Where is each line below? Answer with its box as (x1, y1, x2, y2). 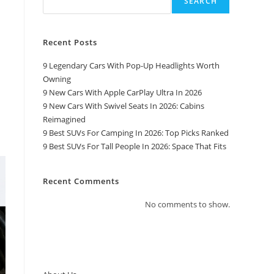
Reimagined (43, 114, 86, 125)
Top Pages (43, 234, 86, 245)
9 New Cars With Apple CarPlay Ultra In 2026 (43, 87, 202, 98)
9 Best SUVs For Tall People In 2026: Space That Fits (43, 141, 226, 152)
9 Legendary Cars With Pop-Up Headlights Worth (43, 60, 220, 71)
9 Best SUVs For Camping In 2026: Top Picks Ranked (43, 127, 229, 138)
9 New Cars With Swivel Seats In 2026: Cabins (43, 100, 204, 111)
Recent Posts (43, 37, 97, 48)
